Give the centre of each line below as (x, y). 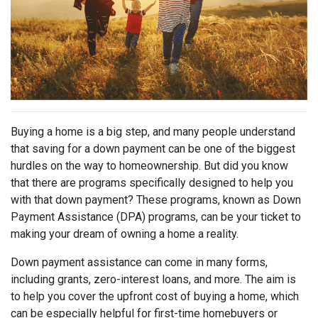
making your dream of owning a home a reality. (125, 234)
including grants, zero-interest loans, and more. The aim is (153, 279)
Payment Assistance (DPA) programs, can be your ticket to (156, 216)
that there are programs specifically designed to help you (152, 182)
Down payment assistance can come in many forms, (139, 262)
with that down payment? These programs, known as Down (156, 199)
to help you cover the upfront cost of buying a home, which (155, 296)
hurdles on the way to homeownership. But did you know (149, 165)
